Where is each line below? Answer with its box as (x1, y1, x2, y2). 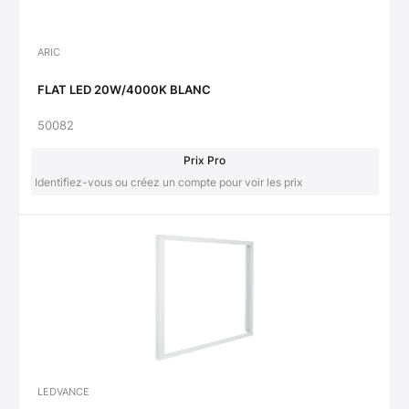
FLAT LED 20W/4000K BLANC (37, 81, 211, 97)
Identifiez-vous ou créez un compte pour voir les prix (34, 175, 302, 190)
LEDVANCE (37, 385, 89, 399)
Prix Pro (184, 153, 225, 168)
